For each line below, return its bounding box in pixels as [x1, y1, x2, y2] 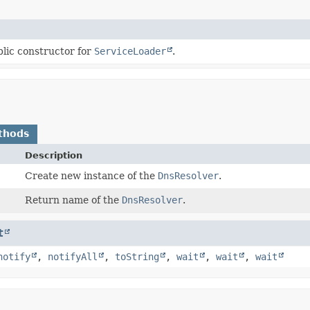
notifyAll [48, 250, 98, 262]
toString [115, 250, 159, 262]
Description [25, 149, 83, 161]
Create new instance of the [25, 170, 158, 181]
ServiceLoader [94, 45, 166, 57]
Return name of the [25, 194, 122, 206]
